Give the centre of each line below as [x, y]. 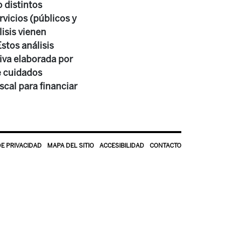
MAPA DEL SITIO [71, 146]
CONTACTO [165, 146]
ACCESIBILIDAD [122, 146]
